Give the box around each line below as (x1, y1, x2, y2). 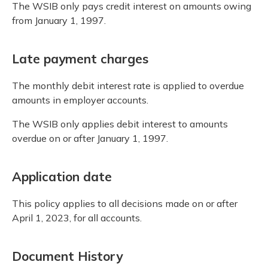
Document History (12, 248, 123, 264)
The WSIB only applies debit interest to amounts (12, 118, 228, 130)
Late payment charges (12, 51, 148, 67)
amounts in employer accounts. (12, 94, 148, 106)
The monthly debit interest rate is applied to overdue (12, 80, 244, 92)
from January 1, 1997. (12, 14, 106, 26)
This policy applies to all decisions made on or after (12, 197, 237, 210)
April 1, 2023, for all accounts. (12, 212, 142, 224)
